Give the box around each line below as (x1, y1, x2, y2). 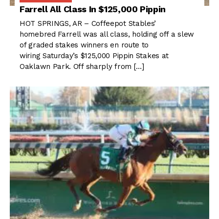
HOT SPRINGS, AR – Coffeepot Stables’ (20, 19, 156, 28)
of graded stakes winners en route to (20, 41, 149, 50)
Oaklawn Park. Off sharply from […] (20, 62, 144, 71)
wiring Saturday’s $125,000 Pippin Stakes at (20, 51, 169, 61)
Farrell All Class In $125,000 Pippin (20, 4, 166, 15)
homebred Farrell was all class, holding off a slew (20, 30, 195, 39)
